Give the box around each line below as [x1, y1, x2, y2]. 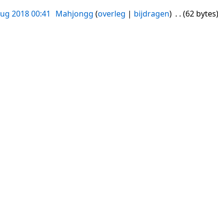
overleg [97, 8, 126, 19]
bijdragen [133, 8, 169, 19]
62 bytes [185, 8, 217, 19]
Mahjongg [55, 8, 93, 19]
